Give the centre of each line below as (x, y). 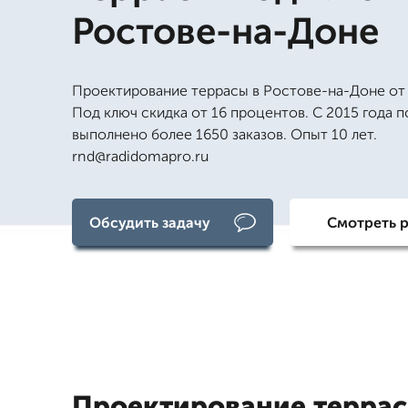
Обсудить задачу (149, 222)
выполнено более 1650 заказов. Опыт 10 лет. (224, 134)
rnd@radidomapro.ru (140, 156)
